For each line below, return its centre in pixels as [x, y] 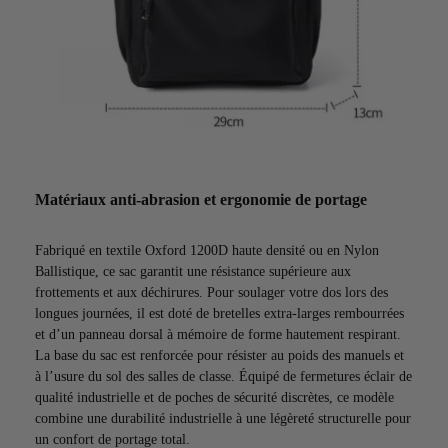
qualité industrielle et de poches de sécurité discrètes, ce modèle [214, 397]
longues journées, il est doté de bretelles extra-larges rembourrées [219, 313]
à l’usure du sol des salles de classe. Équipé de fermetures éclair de [223, 376]
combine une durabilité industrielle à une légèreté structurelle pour [223, 418]
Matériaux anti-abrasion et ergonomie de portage [201, 199]
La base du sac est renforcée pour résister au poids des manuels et [219, 355]
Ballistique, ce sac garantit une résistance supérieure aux [193, 271]
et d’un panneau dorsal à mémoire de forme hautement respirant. [218, 334]
